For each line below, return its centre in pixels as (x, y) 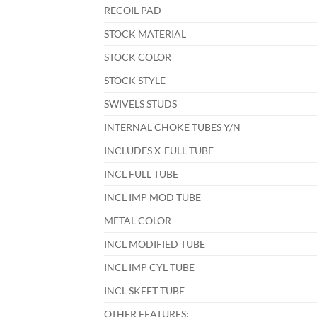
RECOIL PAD (137, 11)
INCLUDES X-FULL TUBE (163, 151)
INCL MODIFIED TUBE (159, 244)
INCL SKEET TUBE (149, 291)
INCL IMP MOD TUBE (157, 197)
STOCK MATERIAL (149, 34)
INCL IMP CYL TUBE (154, 267)
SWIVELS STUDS (145, 104)
